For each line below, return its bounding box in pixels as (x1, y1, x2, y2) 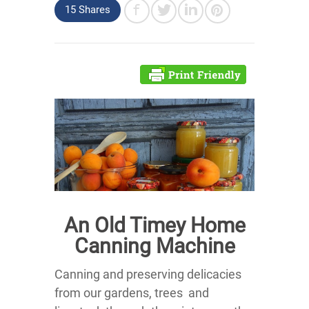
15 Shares (65, 3, 110, 16)
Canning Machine (74, 233, 235, 258)
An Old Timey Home (63, 212, 246, 237)
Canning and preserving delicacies (54, 266, 241, 281)
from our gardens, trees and (54, 285, 209, 300)
